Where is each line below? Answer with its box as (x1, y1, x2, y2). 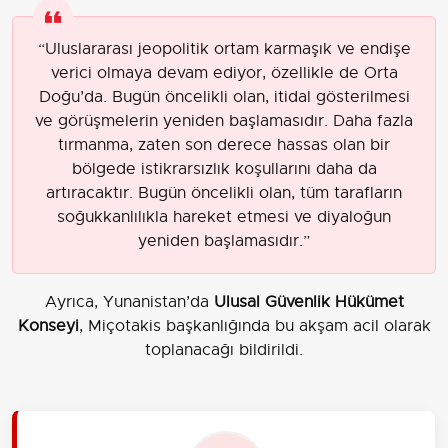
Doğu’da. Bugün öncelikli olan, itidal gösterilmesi (38, 86, 410, 107)
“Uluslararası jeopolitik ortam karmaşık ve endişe (37, 38, 411, 59)
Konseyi (17, 315, 79, 336)
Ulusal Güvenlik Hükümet (213, 291, 404, 312)
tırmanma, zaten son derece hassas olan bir (58, 134, 390, 155)
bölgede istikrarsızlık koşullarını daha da (71, 158, 377, 179)
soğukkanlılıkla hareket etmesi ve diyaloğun (57, 206, 391, 227)
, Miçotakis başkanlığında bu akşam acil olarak (78, 315, 431, 336)
